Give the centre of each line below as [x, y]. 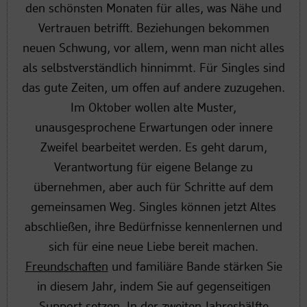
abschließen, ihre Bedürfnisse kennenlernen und [153, 227]
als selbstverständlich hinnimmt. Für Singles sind [153, 68]
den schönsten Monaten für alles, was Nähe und [153, 9]
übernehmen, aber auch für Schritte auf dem [153, 187]
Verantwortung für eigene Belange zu [153, 168]
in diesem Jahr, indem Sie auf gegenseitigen [153, 287]
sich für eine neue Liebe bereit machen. [153, 247]
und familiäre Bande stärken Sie [195, 267]
